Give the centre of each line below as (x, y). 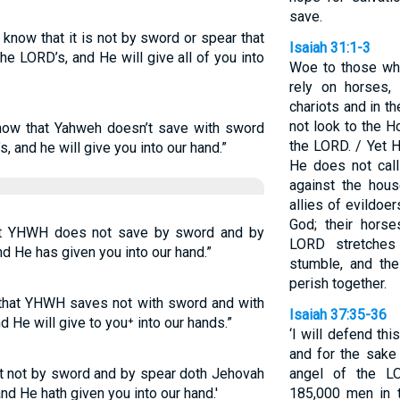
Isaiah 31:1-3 (329, 48)
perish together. (337, 283)
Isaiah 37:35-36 (337, 315)
